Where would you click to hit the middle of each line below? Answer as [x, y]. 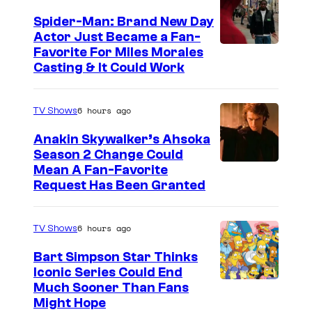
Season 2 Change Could [108, 155]
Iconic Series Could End [108, 273]
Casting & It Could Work [109, 68]
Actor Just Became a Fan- [117, 37]
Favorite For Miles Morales [118, 53]
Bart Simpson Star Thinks [116, 257]
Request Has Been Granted [119, 186]
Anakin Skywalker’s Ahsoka [122, 140]
